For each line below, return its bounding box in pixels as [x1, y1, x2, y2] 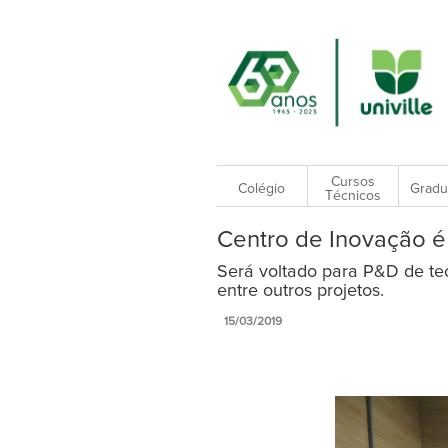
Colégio [238, 181, 286, 196]
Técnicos [324, 188, 381, 203]
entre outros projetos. [216, 282, 384, 301]
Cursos [330, 174, 375, 189]
